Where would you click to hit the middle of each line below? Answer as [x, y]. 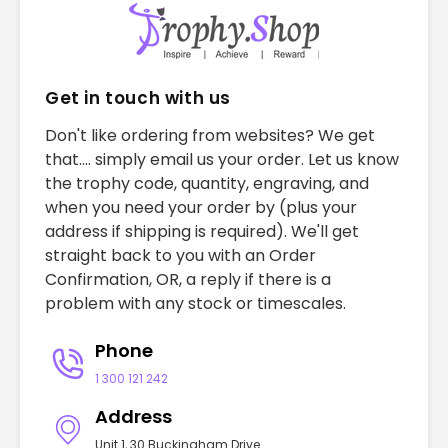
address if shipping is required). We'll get [202, 231]
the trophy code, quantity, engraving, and [207, 183]
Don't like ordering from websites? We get [210, 135]
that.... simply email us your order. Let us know [222, 159]
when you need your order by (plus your [201, 207]
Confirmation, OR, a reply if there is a [188, 279]
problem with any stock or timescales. [195, 303]
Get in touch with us [138, 97]
